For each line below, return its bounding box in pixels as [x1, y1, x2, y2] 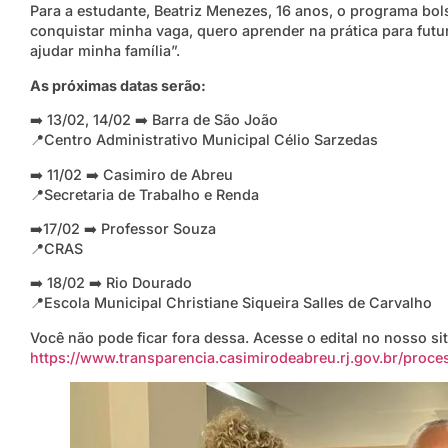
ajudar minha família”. [30, 42, 180, 60]
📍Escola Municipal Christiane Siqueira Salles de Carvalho [30, 294, 432, 312]
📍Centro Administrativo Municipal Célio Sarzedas [30, 131, 378, 149]
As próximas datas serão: [30, 76, 206, 94]
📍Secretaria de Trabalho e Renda [30, 185, 259, 203]
